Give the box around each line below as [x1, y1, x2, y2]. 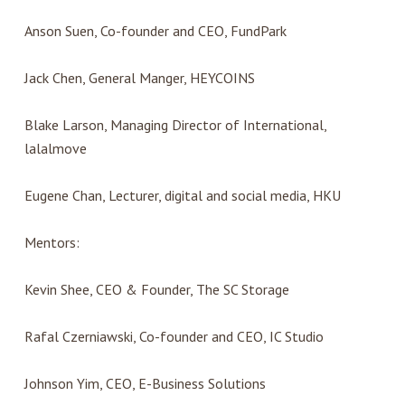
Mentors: [24, 233, 80, 252]
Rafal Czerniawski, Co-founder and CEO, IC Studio [24, 327, 324, 346]
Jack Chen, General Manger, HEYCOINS [24, 69, 255, 88]
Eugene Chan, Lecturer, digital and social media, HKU [24, 186, 341, 205]
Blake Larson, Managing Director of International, [24, 116, 326, 135]
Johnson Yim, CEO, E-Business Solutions [24, 374, 266, 393]
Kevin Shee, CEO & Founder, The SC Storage [24, 280, 289, 299]
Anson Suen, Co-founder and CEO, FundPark [24, 22, 287, 41]
